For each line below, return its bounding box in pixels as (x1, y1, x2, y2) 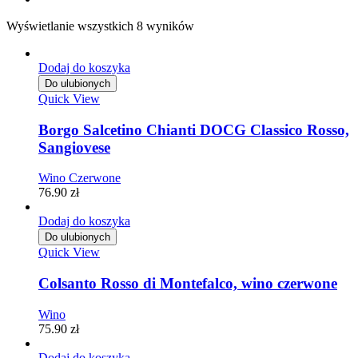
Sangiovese (38, 138, 110, 156)
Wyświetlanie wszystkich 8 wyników (6, 18, 194, 33)
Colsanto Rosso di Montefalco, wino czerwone (38, 275, 337, 292)
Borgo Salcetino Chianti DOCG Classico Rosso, (38, 121, 349, 138)
